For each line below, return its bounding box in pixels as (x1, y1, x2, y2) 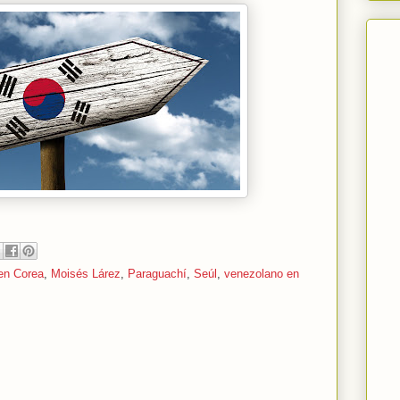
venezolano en (224, 267, 299, 280)
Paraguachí (128, 267, 187, 280)
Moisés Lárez (51, 267, 121, 280)
